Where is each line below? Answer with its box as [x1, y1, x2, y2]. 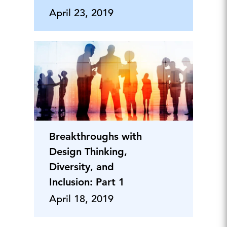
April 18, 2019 [49, 193, 113, 205]
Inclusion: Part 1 [49, 176, 125, 188]
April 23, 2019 [49, 7, 113, 19]
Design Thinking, [49, 145, 127, 158]
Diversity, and [49, 161, 114, 173]
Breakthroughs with [49, 130, 142, 142]
